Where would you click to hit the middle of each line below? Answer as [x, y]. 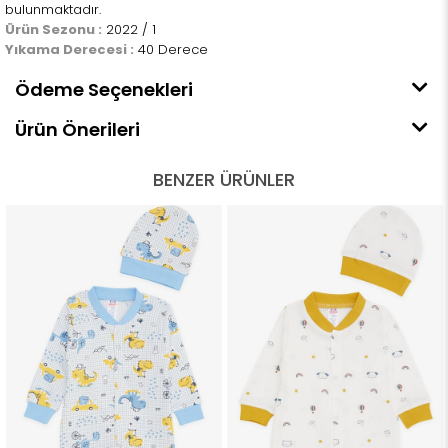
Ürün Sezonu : [53, 30]
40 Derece [171, 50]
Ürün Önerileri [77, 130]
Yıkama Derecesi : [69, 50]
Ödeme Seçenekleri [104, 90]
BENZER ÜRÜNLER [224, 180]
